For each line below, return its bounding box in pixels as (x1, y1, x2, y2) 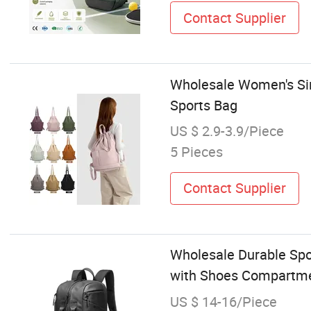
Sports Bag (169, 95, 237, 115)
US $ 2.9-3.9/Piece (169, 121, 284, 140)
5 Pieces (169, 142, 223, 161)
